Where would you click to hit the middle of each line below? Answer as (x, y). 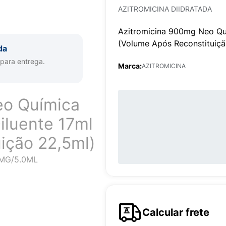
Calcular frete (176, 212)
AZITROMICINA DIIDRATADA (165, 9)
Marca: (130, 66)
